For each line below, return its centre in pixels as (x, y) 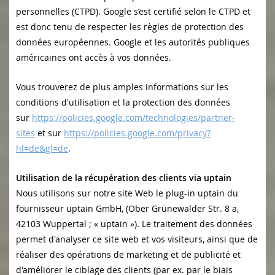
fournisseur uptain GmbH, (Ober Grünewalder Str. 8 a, (127, 209)
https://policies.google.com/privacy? (137, 133)
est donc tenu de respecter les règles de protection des (130, 27)
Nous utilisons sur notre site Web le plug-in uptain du (127, 193)
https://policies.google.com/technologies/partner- (134, 118)
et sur (49, 133)
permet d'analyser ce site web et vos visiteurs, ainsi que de (137, 239)
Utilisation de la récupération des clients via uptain (124, 178)
